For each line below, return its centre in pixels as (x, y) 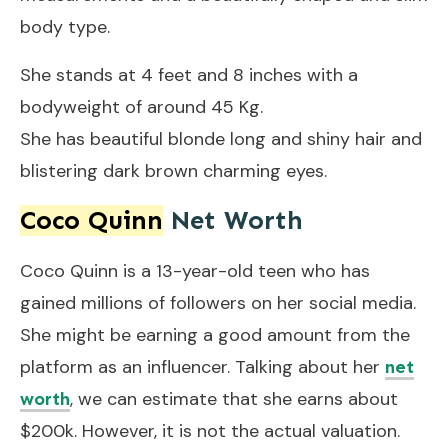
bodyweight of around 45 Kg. (141, 106)
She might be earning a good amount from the (215, 334)
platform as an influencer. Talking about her (202, 366)
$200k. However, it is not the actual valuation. (210, 430)
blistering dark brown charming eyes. (173, 170)
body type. (65, 26)
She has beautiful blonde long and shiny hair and (221, 138)
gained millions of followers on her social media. (218, 302)
